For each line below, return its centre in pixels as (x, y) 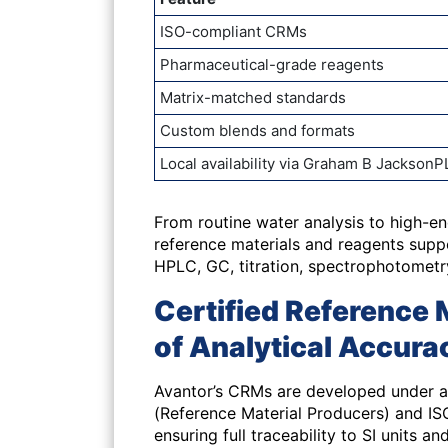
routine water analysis (281, 222)
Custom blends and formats (257, 130)
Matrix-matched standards (253, 97)
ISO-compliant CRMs (233, 31)
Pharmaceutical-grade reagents (272, 64)
